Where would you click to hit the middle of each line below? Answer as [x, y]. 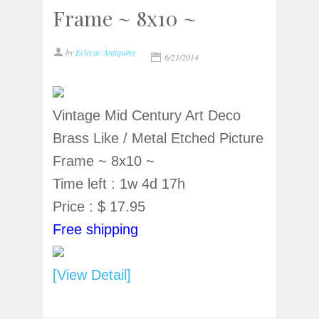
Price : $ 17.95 [99, 207]
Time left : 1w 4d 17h [119, 184]
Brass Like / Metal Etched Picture [158, 138]
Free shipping [95, 230]
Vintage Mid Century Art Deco [146, 116]
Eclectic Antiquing [105, 52]
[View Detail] [91, 275]
